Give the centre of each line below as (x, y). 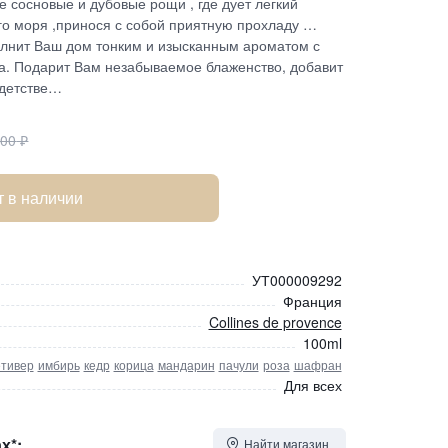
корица (133, 364)
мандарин (186, 364)
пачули (238, 364)
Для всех (312, 385)
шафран (317, 364)
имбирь (58, 364)
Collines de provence (275, 322)
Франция (312, 301)
